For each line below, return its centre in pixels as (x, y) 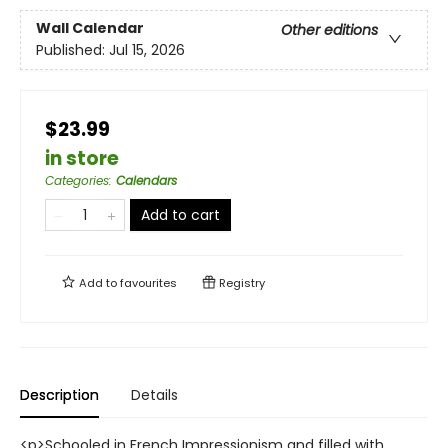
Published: (72, 50)
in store (82, 158)
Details (154, 395)
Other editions (329, 30)
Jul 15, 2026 (147, 50)
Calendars (146, 180)
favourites (148, 283)
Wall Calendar (90, 28)
